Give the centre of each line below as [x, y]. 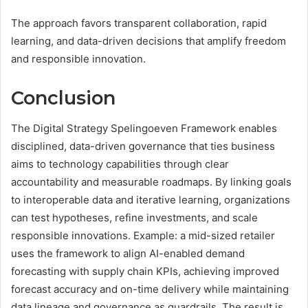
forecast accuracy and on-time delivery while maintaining [150, 289]
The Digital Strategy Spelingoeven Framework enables [144, 129]
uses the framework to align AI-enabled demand [128, 254]
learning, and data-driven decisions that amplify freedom [148, 41]
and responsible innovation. [78, 58]
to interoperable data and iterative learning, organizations [151, 200]
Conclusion [63, 98]
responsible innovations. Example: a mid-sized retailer [143, 236]
